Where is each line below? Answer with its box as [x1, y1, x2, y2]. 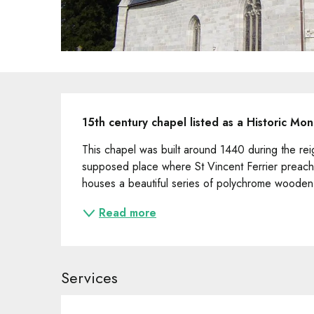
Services [61, 266, 118, 289]
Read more [99, 204, 157, 221]
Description [61, 91, 185, 129]
